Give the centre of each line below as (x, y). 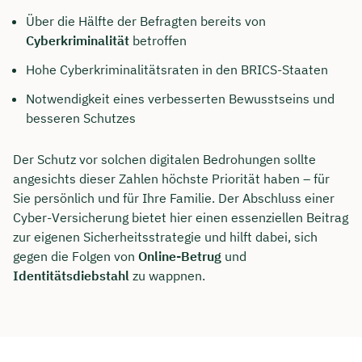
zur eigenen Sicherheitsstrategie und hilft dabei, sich (165, 237)
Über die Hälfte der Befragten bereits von (146, 21)
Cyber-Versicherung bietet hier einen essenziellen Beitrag (181, 217)
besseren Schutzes (81, 118)
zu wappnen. (167, 276)
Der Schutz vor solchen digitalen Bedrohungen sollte (164, 159)
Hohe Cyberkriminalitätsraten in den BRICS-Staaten (177, 69)
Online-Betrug (180, 256)
